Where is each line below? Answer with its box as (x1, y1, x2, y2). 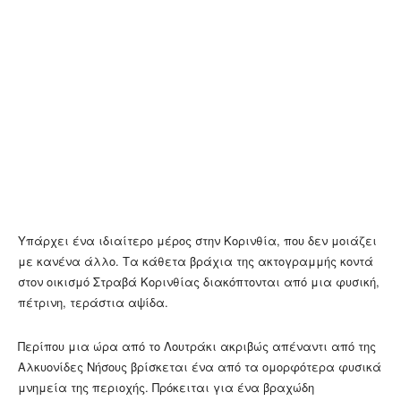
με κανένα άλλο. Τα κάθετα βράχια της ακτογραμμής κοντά (18, 252, 373, 270)
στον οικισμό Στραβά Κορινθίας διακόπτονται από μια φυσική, (18, 273, 380, 291)
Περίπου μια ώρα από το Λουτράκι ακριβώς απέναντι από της (18, 337, 376, 355)
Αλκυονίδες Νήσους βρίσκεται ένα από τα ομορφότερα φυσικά (18, 358, 381, 376)
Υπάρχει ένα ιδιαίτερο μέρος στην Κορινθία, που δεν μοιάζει (18, 232, 377, 250)
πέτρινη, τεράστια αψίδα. (18, 294, 168, 311)
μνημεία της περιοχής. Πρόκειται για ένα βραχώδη (18, 379, 314, 397)
